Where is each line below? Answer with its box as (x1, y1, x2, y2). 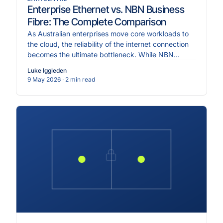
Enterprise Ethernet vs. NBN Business (27, 3, 185, 15)
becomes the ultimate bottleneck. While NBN (27, 50, 174, 59)
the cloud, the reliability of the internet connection (27, 39, 189, 48)
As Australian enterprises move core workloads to (27, 29, 189, 38)
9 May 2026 (27, 75, 61, 83)
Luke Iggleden (27, 66, 67, 74)
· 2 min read (62, 75, 95, 83)
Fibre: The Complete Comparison (27, 15, 166, 28)
